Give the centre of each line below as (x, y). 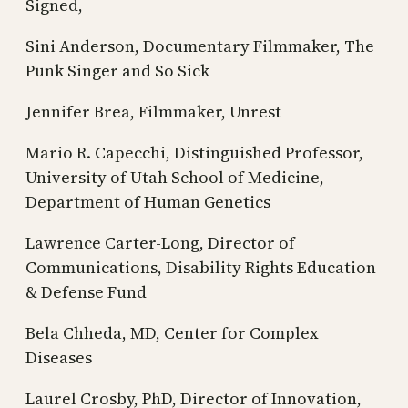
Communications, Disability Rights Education (201, 267)
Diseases (59, 357)
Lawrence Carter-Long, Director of (160, 242)
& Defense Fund (86, 291)
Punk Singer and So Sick (117, 70)
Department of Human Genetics (148, 201)
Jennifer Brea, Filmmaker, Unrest (153, 111)
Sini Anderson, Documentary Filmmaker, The (200, 46)
